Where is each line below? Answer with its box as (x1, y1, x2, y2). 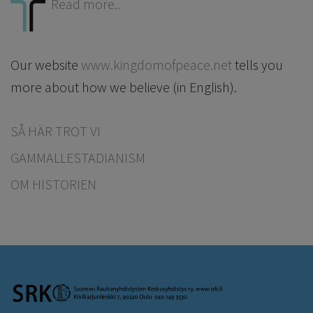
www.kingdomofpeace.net (81, 56, 232, 74)
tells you (232, 56, 283, 74)
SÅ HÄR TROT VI (10, 122, 101, 140)
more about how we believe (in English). (10, 78, 237, 96)
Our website (10, 56, 81, 74)
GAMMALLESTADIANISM (10, 149, 145, 167)
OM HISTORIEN (10, 175, 96, 194)
